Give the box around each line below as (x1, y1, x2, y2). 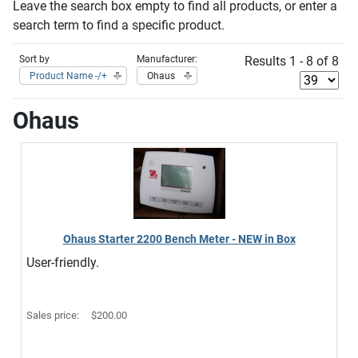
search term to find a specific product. (13, 18, 225, 33)
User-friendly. (26, 255, 99, 270)
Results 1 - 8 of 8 (245, 54, 339, 69)
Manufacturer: (137, 54, 197, 65)
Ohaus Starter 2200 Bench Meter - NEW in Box (62, 233, 296, 245)
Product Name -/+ (30, 70, 107, 82)
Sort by (19, 54, 50, 65)
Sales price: (26, 309, 82, 321)
